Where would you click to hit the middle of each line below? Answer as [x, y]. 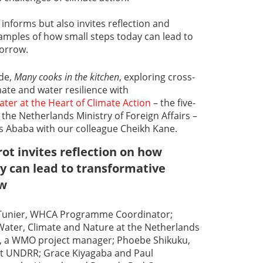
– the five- [173, 102]
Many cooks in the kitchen [67, 77]
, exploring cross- [157, 77]
